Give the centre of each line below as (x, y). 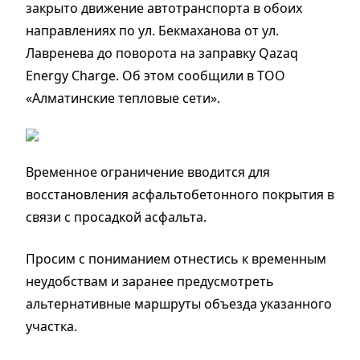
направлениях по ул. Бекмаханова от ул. (152, 30)
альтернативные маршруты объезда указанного (179, 303)
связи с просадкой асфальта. (116, 217)
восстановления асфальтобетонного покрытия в (180, 194)
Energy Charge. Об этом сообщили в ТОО (155, 75)
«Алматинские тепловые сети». (123, 98)
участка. (51, 326)
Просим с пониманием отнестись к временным (176, 258)
